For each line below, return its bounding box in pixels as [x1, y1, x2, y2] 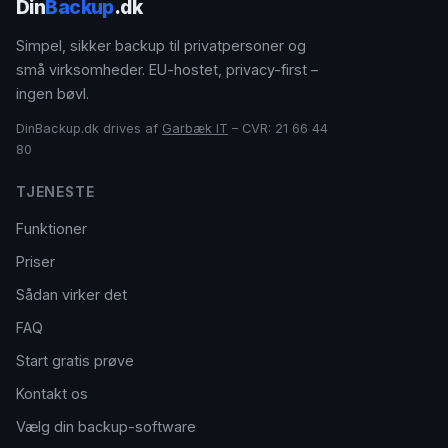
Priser [16, 253, 55, 270]
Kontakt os [16, 385, 88, 402]
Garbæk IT [162, 121, 228, 136]
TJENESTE [16, 184, 95, 200]
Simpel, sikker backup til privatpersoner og [16, 37, 306, 54]
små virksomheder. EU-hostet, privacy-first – [16, 61, 318, 78]
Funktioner [16, 220, 87, 237]
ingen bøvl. [16, 85, 89, 102]
